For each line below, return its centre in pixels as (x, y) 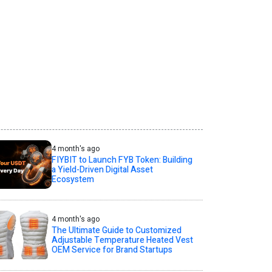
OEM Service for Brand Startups (112, 250)
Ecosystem (73, 179)
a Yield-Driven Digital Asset (102, 169)
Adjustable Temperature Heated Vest (122, 240)
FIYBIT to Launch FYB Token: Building (122, 160)
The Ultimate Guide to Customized (116, 230)
